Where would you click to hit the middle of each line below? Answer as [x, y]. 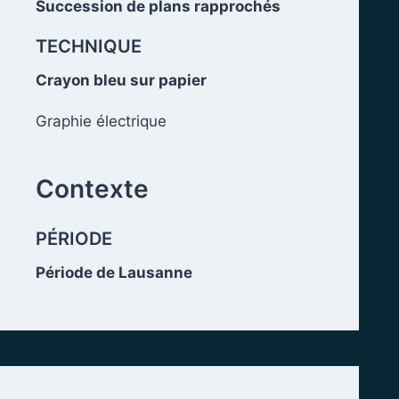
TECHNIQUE [89, 46]
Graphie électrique [101, 121]
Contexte [92, 189]
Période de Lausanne [114, 273]
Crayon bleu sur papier [121, 80]
